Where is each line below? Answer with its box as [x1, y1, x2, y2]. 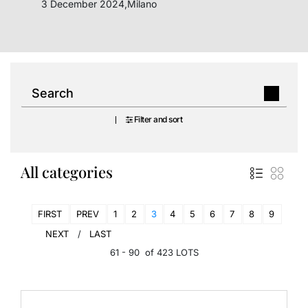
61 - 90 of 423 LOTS [109, 246, 199, 258]
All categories [21, 161, 113, 182]
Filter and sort [133, 113, 183, 124]
